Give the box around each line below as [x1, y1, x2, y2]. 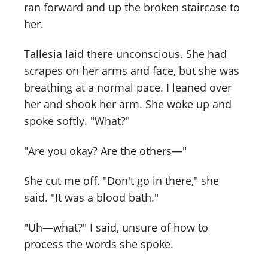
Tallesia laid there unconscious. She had [24, 47, 227, 62]
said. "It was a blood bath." [24, 190, 159, 205]
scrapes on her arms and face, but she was [24, 63, 239, 78]
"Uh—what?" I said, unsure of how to [24, 220, 208, 234]
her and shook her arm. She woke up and [24, 97, 232, 112]
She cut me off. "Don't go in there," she [24, 173, 219, 188]
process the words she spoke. [24, 236, 173, 251]
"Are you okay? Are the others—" [24, 144, 187, 159]
